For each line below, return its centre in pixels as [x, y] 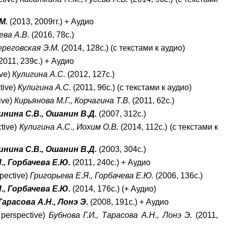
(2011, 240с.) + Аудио [111, 162]
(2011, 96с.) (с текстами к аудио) [131, 87]
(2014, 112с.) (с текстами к [168, 127]
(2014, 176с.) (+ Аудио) [113, 189]
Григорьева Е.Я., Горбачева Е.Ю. [92, 176]
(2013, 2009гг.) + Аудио [51, 22]
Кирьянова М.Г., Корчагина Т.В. [72, 101]
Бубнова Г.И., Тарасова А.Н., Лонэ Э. [120, 215]
